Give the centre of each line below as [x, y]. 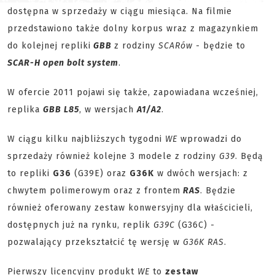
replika [25, 110]
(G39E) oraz [100, 173]
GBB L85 [61, 110]
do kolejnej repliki [49, 46]
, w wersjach [108, 110]
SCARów [174, 46]
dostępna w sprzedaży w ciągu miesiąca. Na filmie [120, 11]
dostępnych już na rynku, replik [79, 225]
